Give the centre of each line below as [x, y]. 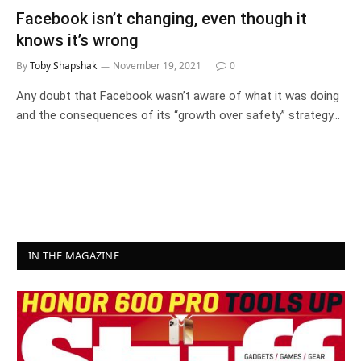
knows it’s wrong [77, 40]
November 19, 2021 [157, 65]
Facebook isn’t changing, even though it [162, 18]
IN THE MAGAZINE [74, 255]
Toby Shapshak [63, 65]
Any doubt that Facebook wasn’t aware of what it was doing [178, 95]
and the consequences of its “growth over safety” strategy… [178, 115]
